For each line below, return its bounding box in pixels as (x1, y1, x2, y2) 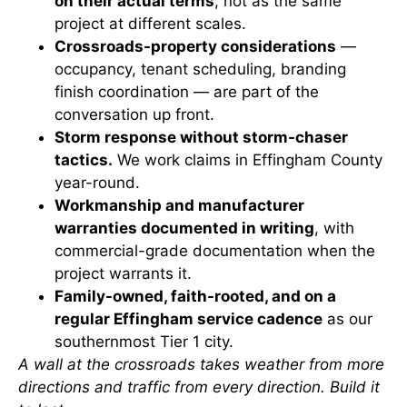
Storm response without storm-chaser (55, 127, 348, 146)
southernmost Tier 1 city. (55, 332, 233, 351)
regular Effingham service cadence (55, 309, 323, 328)
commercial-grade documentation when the (55, 241, 375, 260)
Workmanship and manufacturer (55, 195, 304, 214)
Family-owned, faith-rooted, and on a (55, 286, 336, 305)
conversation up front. (55, 104, 214, 124)
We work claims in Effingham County (113, 150, 382, 169)
